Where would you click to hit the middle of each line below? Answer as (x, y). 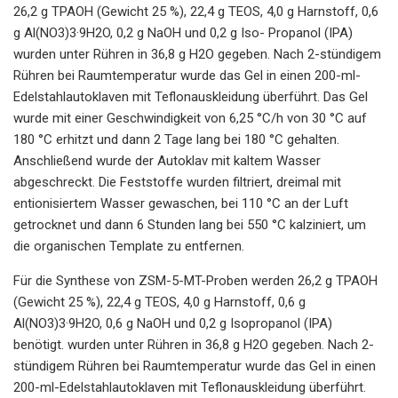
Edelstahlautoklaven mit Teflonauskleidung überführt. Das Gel (191, 96)
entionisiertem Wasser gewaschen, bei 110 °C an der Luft (181, 203)
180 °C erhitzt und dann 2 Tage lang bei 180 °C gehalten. (176, 139)
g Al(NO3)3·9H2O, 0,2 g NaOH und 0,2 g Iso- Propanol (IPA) (183, 32)
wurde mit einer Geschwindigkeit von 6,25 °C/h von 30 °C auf (190, 118)
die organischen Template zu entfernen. (129, 246)
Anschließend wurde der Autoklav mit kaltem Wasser (167, 160)
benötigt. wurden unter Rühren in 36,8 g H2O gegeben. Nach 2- (194, 344)
